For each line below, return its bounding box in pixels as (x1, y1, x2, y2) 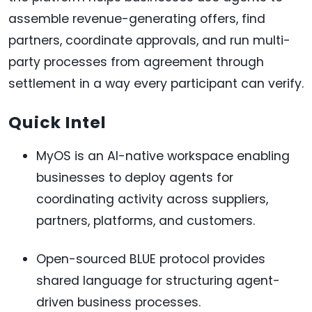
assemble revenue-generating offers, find (8, 10, 265, 28)
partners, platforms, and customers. (36, 212, 255, 230)
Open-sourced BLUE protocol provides (36, 251, 265, 268)
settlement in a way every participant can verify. (8, 75, 304, 93)
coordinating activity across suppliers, (36, 191, 268, 208)
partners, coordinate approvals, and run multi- (8, 32, 290, 49)
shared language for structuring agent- (36, 272, 280, 290)
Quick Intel (8, 111, 107, 134)
